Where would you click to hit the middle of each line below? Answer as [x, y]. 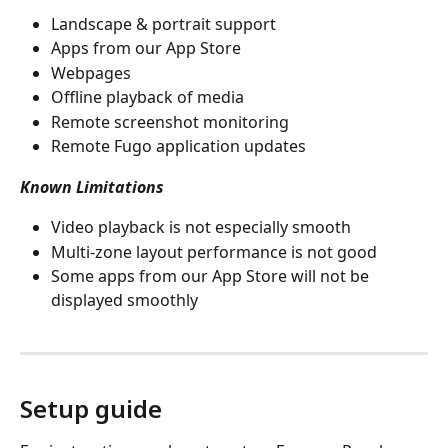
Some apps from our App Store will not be [212, 276]
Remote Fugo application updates [178, 146]
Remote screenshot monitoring [170, 121]
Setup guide [91, 408]
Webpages [91, 72]
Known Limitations [92, 186]
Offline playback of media [147, 97]
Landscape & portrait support [163, 23]
